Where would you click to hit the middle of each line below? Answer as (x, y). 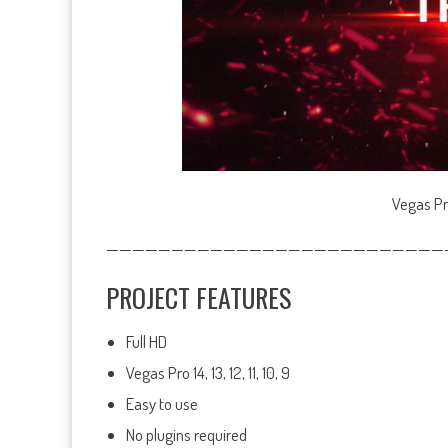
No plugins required (186, 434)
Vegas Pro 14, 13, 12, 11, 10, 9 (208, 372)
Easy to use (162, 403)
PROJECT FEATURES (198, 297)
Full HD (146, 341)
